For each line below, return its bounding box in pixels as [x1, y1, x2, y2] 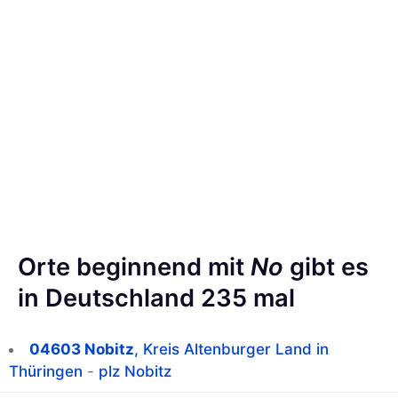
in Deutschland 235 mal [18, 283, 295, 313]
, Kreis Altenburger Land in [134, 340, 329, 359]
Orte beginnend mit [18, 252, 251, 282]
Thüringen [9, 362, 83, 381]
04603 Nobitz [29, 340, 134, 359]
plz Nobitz [99, 362, 171, 381]
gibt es [283, 252, 369, 282]
